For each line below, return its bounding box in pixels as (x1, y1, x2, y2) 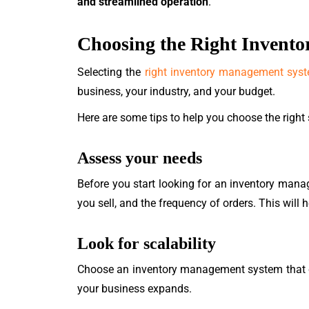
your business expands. (77, 282, 192, 295)
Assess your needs (77, 149, 202, 167)
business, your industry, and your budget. (77, 85, 275, 98)
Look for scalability (77, 235, 216, 252)
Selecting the (77, 66, 145, 79)
